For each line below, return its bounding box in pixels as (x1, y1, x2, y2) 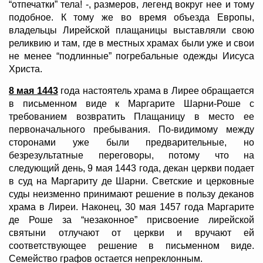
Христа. (9, 64, 42, 75)
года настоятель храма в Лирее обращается (58, 86, 254, 96)
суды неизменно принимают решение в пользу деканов (9, 189, 254, 200)
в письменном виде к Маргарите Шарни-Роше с (9, 99, 254, 109)
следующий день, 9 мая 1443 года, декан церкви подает (9, 163, 254, 174)
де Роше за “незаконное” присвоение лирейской (9, 215, 254, 225)
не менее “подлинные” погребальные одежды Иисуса (9, 51, 254, 62)
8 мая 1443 (9, 86, 58, 96)
